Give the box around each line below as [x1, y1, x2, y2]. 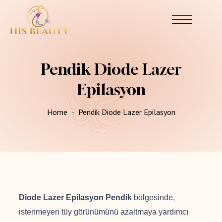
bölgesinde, [132, 193, 175, 202]
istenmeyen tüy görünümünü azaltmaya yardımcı [19, 208, 188, 217]
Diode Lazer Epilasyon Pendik [19, 193, 132, 202]
